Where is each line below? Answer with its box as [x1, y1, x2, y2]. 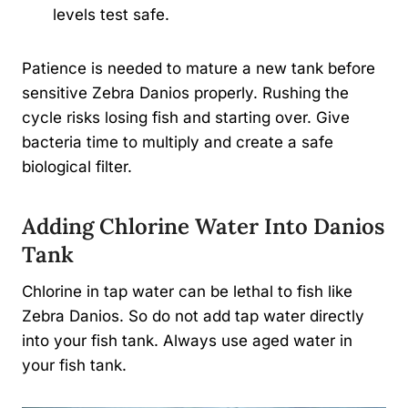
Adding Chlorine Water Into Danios [22, 212, 384, 241]
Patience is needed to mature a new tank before [22, 59, 375, 78]
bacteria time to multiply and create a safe [22, 133, 333, 152]
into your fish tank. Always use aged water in [22, 331, 352, 351]
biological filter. [22, 158, 132, 177]
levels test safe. [53, 5, 169, 25]
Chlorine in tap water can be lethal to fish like [22, 282, 352, 301]
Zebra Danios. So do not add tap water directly [22, 307, 364, 326]
